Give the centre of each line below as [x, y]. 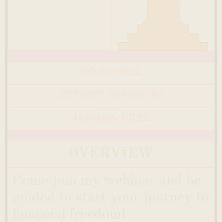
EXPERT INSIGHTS [111, 96]
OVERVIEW [111, 154]
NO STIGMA [111, 73]
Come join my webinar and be [107, 181]
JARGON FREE [111, 119]
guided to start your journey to [111, 198]
